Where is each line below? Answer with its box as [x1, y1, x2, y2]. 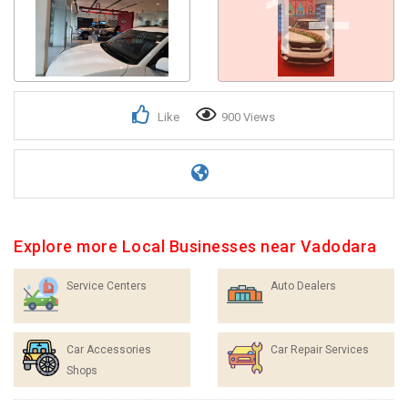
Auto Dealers [270, 280, 336, 292]
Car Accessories [66, 343, 151, 356]
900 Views [220, 110, 275, 124]
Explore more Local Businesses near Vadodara [14, 237, 377, 256]
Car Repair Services [270, 343, 369, 356]
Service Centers [66, 280, 147, 292]
